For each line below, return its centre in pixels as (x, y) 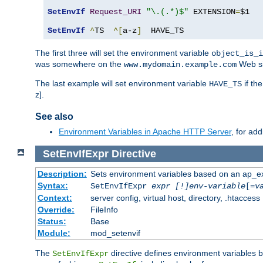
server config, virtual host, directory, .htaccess (175, 198)
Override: (56, 210)
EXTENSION (212, 11)
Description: (62, 174)
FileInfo (104, 210)
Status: (52, 222)
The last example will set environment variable (122, 83)
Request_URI (116, 11)
